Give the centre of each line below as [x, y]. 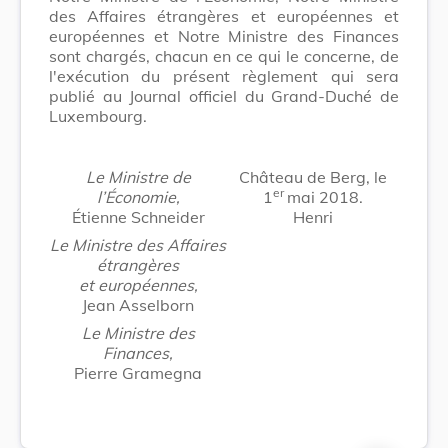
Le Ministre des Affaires [138, 244]
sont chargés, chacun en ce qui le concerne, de [224, 55]
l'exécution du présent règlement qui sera [224, 75]
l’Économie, [138, 196]
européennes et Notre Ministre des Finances [224, 35]
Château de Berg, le [313, 176]
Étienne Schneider [138, 216]
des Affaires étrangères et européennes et [224, 15]
